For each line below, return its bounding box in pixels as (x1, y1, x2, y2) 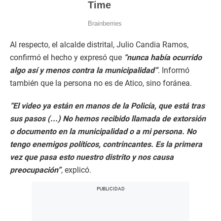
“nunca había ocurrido (124, 53, 202, 63)
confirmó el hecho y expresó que (10, 53, 124, 63)
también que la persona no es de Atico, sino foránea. (10, 78, 192, 88)
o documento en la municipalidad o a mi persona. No (10, 127, 196, 137)
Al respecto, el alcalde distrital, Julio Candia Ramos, (10, 40, 188, 50)
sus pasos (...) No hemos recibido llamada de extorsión (10, 114, 206, 124)
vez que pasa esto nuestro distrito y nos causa (10, 152, 174, 162)
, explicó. (61, 165, 91, 175)
